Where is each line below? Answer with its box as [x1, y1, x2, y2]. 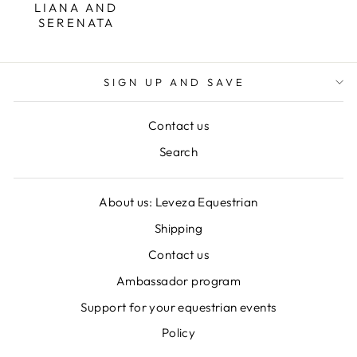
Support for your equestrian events [80, 299, 277, 315]
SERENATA [37, 14, 115, 30]
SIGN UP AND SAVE [103, 75, 246, 88]
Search [159, 143, 198, 159]
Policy [161, 325, 196, 341]
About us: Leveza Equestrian [99, 194, 258, 210]
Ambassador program [116, 273, 241, 288]
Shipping [154, 221, 203, 237]
